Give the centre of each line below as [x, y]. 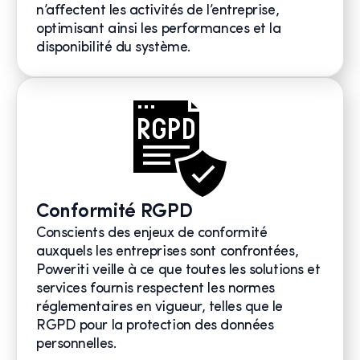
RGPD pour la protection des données [155, 326]
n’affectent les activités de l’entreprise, [158, 11]
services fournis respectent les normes [155, 289]
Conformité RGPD [115, 213]
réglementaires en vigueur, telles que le [160, 308]
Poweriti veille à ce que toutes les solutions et [178, 271]
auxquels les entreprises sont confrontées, [168, 252]
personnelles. [76, 345]
